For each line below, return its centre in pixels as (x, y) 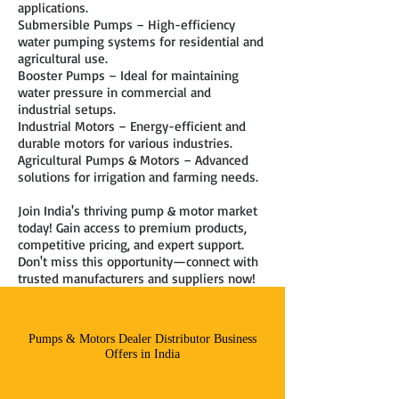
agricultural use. (63, 58)
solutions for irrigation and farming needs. (138, 177)
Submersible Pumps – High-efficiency (126, 24)
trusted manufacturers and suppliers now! (137, 278)
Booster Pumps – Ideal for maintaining (128, 75)
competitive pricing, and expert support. (131, 244)
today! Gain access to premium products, (132, 228)
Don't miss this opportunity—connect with (138, 261)
